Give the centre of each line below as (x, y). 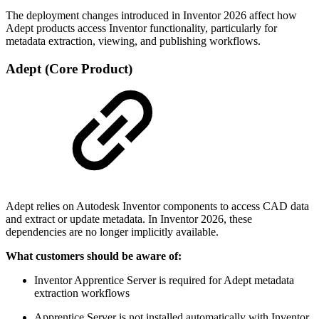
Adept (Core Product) (69, 68)
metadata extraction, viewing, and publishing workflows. (133, 41)
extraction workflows (82, 293)
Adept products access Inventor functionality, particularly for (141, 28)
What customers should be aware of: (94, 256)
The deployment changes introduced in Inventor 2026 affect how (151, 15)
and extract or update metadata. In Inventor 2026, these (129, 219)
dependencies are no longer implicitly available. (112, 232)
